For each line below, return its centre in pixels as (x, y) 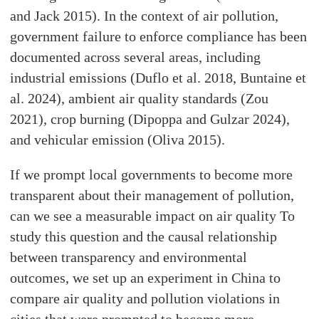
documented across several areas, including (136, 57)
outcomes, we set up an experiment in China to (146, 278)
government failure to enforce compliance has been (159, 37)
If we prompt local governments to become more (152, 175)
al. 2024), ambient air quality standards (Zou (140, 99)
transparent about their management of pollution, (152, 195)
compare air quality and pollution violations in (145, 299)
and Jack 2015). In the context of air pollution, (145, 16)
